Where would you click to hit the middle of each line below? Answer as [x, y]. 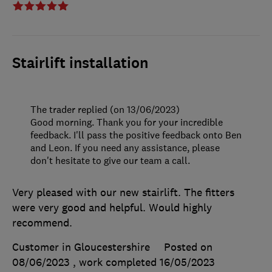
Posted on [188, 247]
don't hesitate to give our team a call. [110, 161]
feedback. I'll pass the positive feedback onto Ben [136, 135]
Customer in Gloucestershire [81, 247]
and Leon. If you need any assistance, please [125, 148]
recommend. [42, 223]
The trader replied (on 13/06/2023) [105, 110]
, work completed [116, 263]
